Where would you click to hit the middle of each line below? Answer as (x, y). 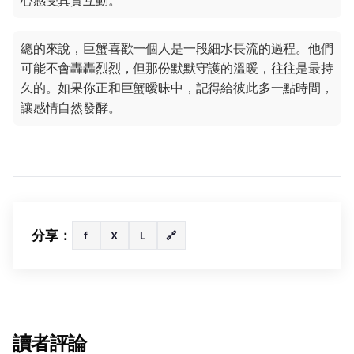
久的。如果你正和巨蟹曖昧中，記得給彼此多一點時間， (177, 88)
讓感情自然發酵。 (71, 108)
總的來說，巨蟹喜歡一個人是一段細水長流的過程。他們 (177, 49)
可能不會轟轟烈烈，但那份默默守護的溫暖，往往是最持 (177, 68)
